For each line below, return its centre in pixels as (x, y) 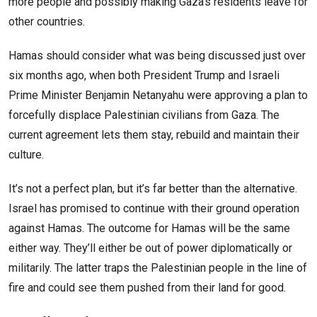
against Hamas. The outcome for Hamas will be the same (149, 229)
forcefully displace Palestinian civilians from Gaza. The (144, 115)
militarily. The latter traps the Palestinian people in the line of (158, 268)
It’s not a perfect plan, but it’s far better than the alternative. (153, 189)
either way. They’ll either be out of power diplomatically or (150, 248)
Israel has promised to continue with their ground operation (154, 209)
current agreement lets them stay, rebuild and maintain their (154, 135)
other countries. (47, 22)
